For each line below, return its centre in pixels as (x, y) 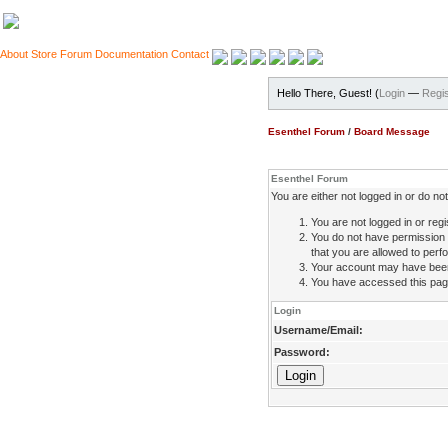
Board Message (392, 131)
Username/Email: (318, 330)
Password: (302, 352)
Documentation (131, 54)
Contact (190, 54)
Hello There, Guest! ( (328, 93)
